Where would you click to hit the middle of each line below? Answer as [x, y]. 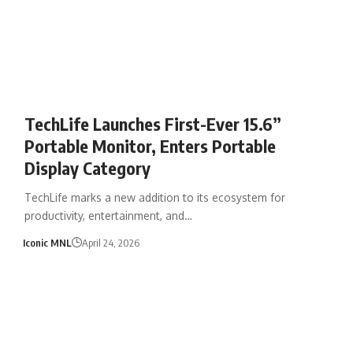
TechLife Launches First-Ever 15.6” [152, 123]
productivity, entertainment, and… [108, 215]
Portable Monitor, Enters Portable [150, 145]
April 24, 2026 [111, 242]
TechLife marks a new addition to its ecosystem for [154, 197]
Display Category [87, 167]
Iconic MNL [48, 242]
